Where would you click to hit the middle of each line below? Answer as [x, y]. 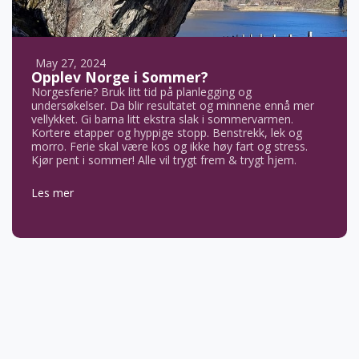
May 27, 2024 [71, 63]
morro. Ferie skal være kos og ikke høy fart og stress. [169, 146]
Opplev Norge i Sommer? [120, 77]
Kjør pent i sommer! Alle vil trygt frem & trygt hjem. [164, 160]
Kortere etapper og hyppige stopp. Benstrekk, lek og [167, 133]
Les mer [52, 193]
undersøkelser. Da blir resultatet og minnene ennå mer [173, 105]
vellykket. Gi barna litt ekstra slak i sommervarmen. [162, 119]
